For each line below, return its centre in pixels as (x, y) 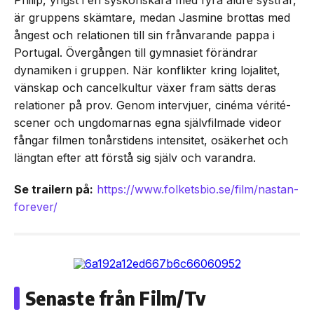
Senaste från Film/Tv (116, 298)
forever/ (36, 206)
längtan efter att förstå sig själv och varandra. (135, 157)
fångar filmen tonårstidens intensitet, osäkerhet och (151, 140)
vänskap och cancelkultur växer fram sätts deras (145, 87)
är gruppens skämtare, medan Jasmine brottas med (152, 17)
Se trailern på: (54, 189)
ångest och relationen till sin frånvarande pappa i (144, 35)
